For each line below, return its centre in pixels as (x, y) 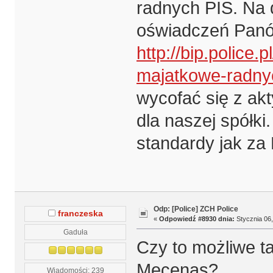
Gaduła (75, 232)
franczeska (80, 213)
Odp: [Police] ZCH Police (196, 209)
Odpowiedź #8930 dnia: (197, 219)
